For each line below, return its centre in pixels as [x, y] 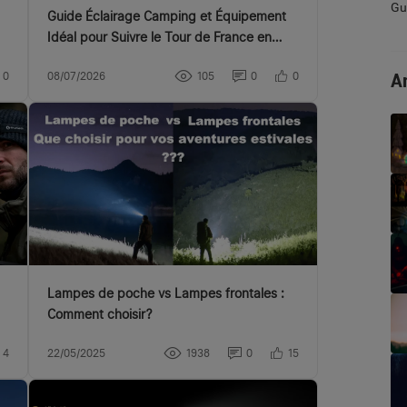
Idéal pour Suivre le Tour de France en [160, 38]
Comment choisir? [100, 314]
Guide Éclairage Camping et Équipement [167, 17]
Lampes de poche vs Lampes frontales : [166, 293]
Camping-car [86, 59]
